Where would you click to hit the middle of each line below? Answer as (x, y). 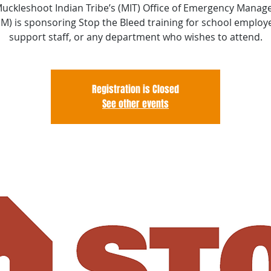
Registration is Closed (135, 89)
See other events (135, 104)
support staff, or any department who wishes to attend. (135, 37)
